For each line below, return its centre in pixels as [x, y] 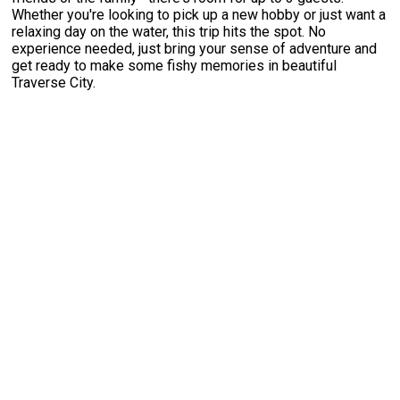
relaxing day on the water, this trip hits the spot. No [169, 31]
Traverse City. [54, 82]
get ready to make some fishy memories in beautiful [175, 65]
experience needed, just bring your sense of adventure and [195, 48]
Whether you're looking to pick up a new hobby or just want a [199, 14]
